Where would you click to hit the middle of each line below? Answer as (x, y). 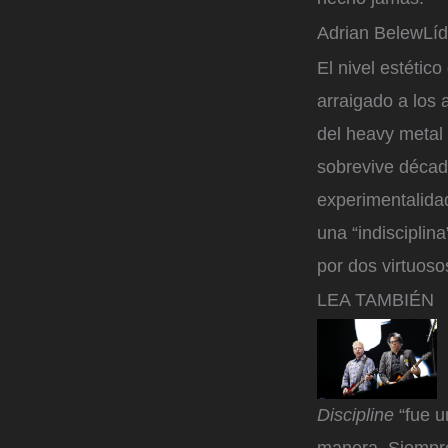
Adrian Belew (370, 32)
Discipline (355, 415)
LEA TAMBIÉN (375, 300)
